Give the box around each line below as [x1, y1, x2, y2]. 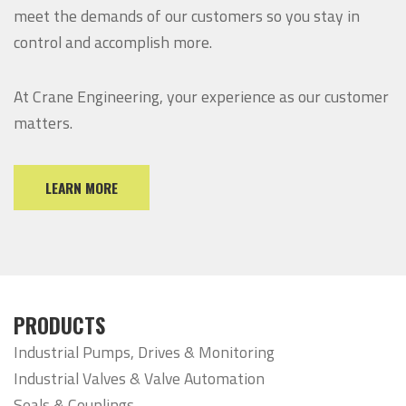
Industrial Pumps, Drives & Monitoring [14, 339, 275, 364]
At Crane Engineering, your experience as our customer [14, 84, 389, 110]
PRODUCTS [14, 309, 105, 341]
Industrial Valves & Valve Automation [14, 365, 265, 391]
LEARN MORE [45, 177, 118, 198]
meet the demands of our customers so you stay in [14, 3, 360, 28]
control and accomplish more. [14, 29, 212, 54]
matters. [14, 111, 72, 136]
